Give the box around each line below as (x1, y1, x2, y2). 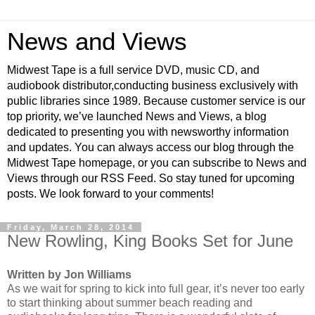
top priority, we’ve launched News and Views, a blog (7, 110, 266, 122)
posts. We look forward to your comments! (7, 188, 214, 200)
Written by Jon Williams (7, 268, 131, 281)
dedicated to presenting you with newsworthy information (7, 126, 289, 138)
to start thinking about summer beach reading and (7, 296, 252, 309)
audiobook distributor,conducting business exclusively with (7, 79, 298, 91)
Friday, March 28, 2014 (7, 223, 134, 231)
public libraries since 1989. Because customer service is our (7, 95, 305, 107)
